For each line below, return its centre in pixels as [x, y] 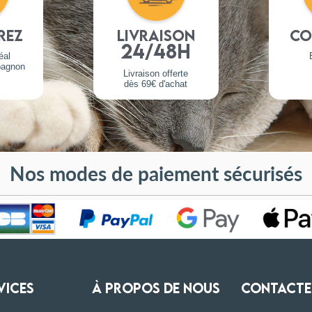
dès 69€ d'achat [156, 84]
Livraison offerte [156, 73]
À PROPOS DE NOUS [156, 288]
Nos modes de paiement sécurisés [156, 173]
